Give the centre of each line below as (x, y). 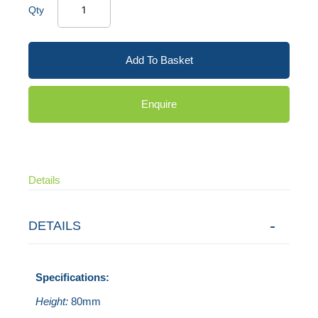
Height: (52, 301)
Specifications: (73, 277)
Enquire (159, 104)
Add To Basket (159, 60)
